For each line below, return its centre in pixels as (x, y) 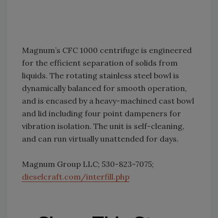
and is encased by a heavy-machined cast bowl (108, 101)
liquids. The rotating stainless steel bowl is (100, 75)
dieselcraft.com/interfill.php (76, 177)
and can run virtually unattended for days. (100, 139)
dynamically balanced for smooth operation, (104, 88)
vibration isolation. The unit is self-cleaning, (103, 126)
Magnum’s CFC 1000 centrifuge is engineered (107, 50)
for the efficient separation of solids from (100, 63)
